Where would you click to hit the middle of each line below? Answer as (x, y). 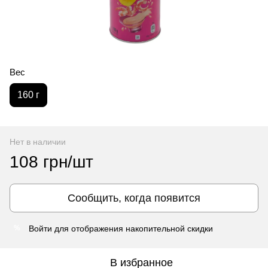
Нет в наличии (38, 141)
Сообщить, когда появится (134, 198)
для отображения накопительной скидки (133, 228)
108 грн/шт (51, 162)
